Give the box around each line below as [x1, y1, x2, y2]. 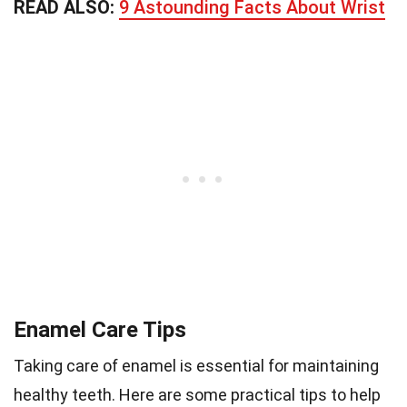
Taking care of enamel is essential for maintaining [14, 356, 379, 376]
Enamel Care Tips [14, 317, 186, 343]
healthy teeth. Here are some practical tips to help [14, 385, 381, 405]
